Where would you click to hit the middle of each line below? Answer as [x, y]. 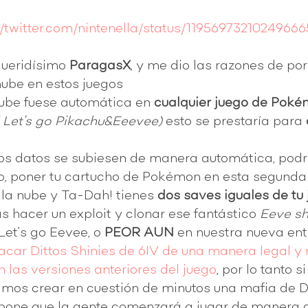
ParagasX [100, 66]
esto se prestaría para [234, 121]
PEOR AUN [139, 233]
